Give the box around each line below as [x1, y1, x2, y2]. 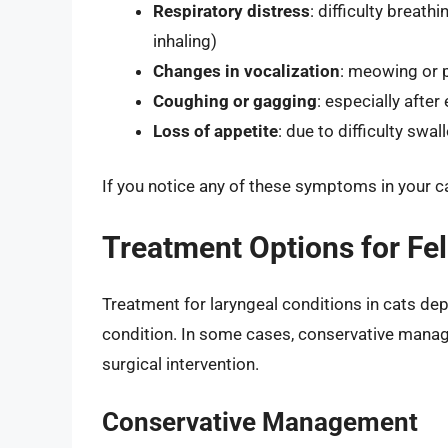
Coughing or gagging [153, 90, 317, 111]
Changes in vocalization [153, 60, 340, 81]
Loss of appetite [153, 120, 278, 141]
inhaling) [153, 30, 217, 51]
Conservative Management [102, 407, 418, 438]
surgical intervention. [102, 353, 259, 374]
